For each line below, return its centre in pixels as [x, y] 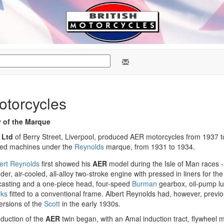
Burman [144, 183]
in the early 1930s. [90, 203]
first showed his [66, 163]
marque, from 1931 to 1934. [149, 146]
